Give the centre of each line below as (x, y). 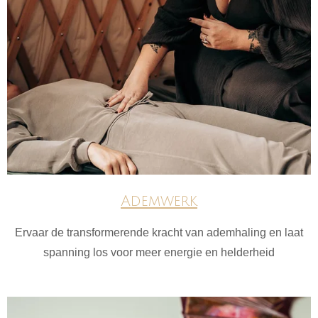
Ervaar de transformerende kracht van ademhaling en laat (159, 233)
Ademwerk (159, 202)
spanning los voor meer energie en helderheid (159, 253)
